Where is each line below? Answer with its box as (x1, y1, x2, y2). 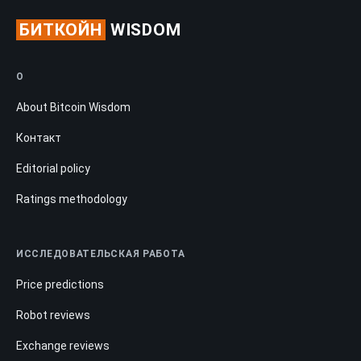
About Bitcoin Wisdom (16, 100, 131, 114)
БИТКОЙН (19, 19, 102, 39)
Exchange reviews (16, 338, 110, 352)
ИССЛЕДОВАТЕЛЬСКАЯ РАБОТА (16, 247, 185, 259)
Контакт (16, 131, 61, 144)
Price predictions (16, 277, 104, 291)
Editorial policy (16, 161, 90, 175)
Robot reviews (16, 308, 90, 322)
